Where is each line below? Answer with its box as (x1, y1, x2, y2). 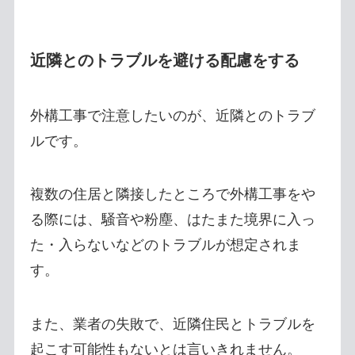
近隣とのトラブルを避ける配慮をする (29, 52, 300, 70)
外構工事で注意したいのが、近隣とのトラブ (29, 107, 315, 124)
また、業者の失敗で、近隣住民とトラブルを (29, 316, 315, 333)
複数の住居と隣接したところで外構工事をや (29, 186, 315, 203)
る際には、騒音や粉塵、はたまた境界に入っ (29, 212, 315, 228)
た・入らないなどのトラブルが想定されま (29, 237, 301, 254)
